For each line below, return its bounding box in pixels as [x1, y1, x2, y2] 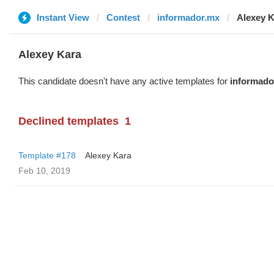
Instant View [37, 12, 89, 23]
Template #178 [18, 150, 76, 160]
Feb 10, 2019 [18, 166, 70, 176]
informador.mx [157, 12, 220, 23]
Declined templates [18, 115, 119, 127]
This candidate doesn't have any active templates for [18, 76, 230, 86]
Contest [106, 12, 140, 23]
